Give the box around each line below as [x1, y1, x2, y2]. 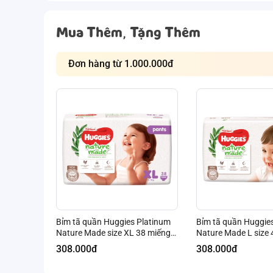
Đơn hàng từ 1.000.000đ [113, 58, 174, 69]
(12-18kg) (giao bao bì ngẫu [56, 239, 161, 249]
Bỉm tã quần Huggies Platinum [56, 217, 171, 227]
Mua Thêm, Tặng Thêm [56, 23, 200, 41]
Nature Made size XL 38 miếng [56, 228, 171, 238]
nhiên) [56, 250, 80, 260]
